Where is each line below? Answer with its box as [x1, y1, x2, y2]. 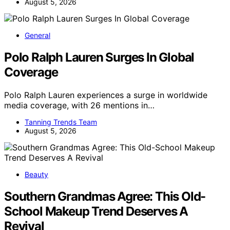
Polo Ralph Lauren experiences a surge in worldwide [4, 90, 207, 101]
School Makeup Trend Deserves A [4, 204, 188, 219]
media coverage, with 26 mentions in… [4, 100, 155, 111]
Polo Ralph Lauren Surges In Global [4, 50, 195, 65]
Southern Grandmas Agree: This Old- [4, 189, 206, 204]
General [25, 31, 50, 40]
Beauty [25, 170, 48, 179]
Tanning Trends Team [25, 118, 97, 127]
